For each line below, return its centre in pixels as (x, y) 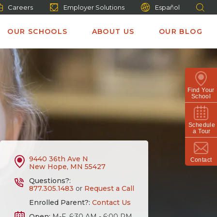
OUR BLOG (180, 31)
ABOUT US (113, 31)
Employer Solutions (94, 7)
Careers (20, 7)
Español (167, 7)
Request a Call (109, 188)
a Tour (202, 131)
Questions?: (50, 181)
